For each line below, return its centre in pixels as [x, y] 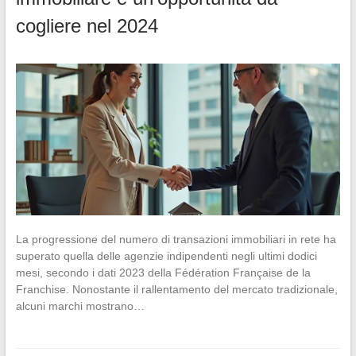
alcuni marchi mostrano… [80, 306]
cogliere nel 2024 [87, 26]
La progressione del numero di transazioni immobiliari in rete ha [176, 239]
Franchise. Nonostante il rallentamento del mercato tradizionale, [176, 289]
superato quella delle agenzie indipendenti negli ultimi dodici [166, 255]
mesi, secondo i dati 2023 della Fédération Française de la [163, 272]
